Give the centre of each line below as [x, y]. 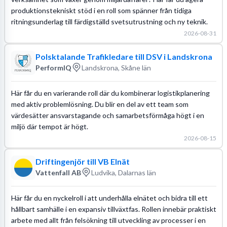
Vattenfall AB [58, 172]
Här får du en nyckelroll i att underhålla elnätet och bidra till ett [109, 198]
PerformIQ [53, 67]
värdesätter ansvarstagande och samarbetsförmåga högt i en [107, 115]
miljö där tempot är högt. [49, 126]
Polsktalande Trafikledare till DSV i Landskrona [124, 56]
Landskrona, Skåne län [116, 67]
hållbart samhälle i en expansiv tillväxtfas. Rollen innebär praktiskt [113, 209]
